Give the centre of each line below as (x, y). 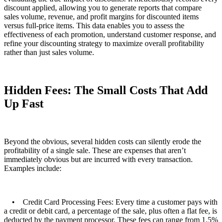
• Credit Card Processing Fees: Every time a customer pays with (111, 202)
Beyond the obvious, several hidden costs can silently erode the (103, 142)
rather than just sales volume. (49, 53)
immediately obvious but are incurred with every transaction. (98, 160)
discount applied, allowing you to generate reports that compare (103, 8)
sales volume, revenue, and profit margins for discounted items (101, 17)
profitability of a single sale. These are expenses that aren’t (95, 151)
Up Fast (24, 104)
